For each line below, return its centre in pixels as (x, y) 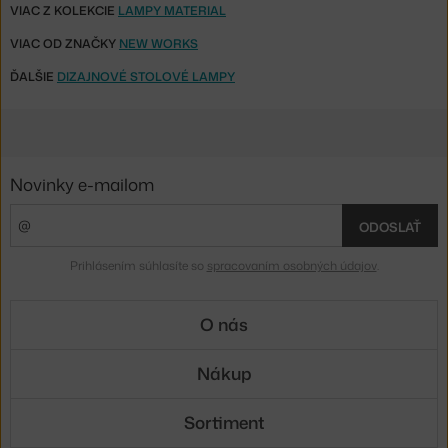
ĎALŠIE (33, 77)
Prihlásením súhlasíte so (138, 265)
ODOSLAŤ (390, 226)
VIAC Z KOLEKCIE (64, 11)
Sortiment (224, 422)
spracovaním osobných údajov (291, 265)
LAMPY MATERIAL (172, 11)
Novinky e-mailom (82, 183)
